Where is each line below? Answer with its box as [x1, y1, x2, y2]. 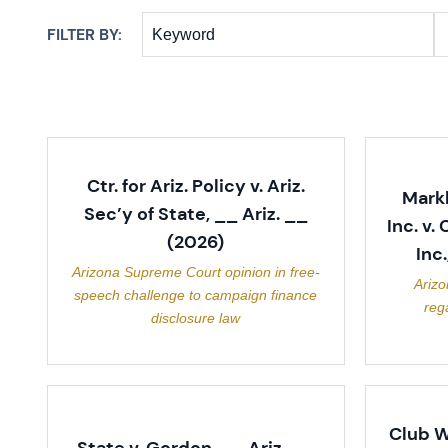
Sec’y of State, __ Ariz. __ [83, 202, 308, 226]
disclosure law [151, 310, 241, 326]
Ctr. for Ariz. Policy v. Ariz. [86, 174, 305, 198]
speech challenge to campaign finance [74, 287, 318, 303]
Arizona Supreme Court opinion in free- [71, 264, 320, 280]
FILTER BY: [47, 24, 122, 45]
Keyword [152, 25, 215, 43]
